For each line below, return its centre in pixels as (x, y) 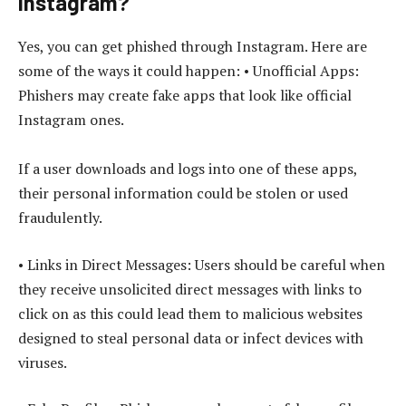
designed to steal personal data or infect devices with (191, 338)
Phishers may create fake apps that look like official (185, 96)
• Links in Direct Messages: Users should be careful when (202, 264)
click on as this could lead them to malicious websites (190, 313)
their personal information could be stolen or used (183, 193)
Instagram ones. (71, 120)
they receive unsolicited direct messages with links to (190, 289)
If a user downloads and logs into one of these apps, (188, 169)
